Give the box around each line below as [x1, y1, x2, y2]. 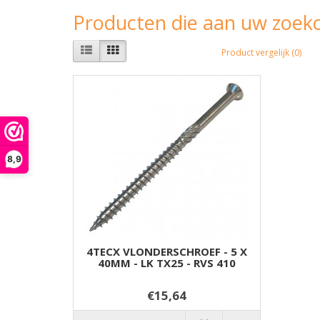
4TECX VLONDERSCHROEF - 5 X [86, 244, 247, 259]
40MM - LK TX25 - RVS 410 [97, 256, 236, 271]
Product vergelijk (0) [221, 46, 301, 59]
